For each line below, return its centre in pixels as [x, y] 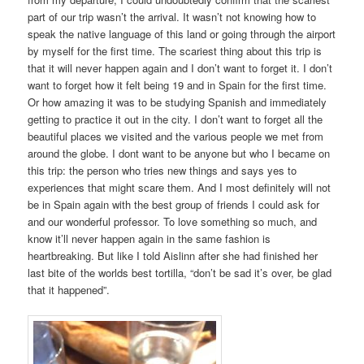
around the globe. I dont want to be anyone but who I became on [179, 154]
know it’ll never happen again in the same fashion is [149, 239]
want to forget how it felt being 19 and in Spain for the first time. [178, 85]
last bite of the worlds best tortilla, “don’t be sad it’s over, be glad [180, 273]
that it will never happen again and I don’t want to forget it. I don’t [180, 68]
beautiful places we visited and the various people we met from [176, 136]
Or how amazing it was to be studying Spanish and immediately [178, 102]
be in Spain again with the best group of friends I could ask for [174, 205]
